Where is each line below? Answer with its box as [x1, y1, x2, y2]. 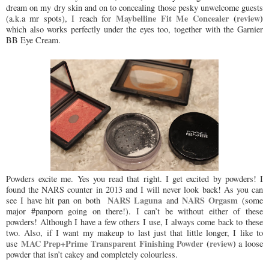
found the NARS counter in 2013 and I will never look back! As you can [6, 184, 263, 195]
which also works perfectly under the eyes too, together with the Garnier [6, 23, 263, 35]
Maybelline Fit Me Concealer [116, 11, 229, 25]
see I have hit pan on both [6, 195, 108, 206]
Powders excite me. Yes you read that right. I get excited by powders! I [6, 173, 263, 184]
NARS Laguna [107, 194, 162, 207]
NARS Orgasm [182, 194, 238, 207]
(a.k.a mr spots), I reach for [6, 12, 116, 24]
